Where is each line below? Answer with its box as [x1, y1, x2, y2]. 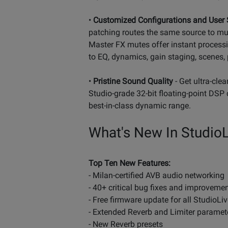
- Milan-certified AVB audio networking [89, 170, 224, 180]
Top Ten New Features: [89, 158, 170, 168]
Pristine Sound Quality [93, 76, 173, 86]
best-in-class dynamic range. [89, 100, 191, 110]
